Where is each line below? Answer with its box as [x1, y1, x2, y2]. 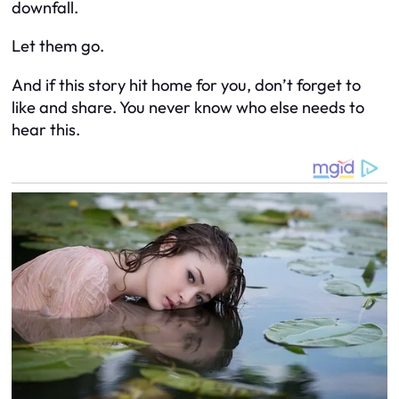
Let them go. [12, 36, 104, 57]
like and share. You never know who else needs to [12, 96, 364, 118]
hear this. [12, 118, 80, 140]
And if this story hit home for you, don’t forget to [12, 74, 361, 95]
